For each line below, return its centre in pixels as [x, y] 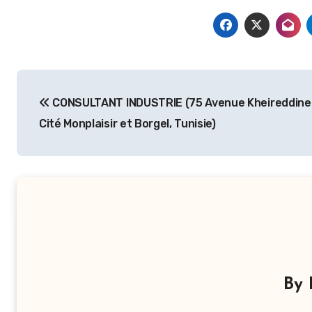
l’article [54, 140]
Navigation [75, 83]
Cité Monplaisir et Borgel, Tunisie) [127, 124]
